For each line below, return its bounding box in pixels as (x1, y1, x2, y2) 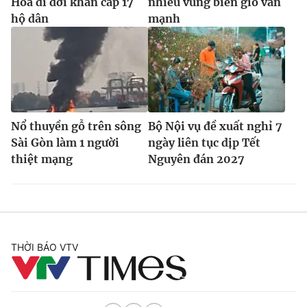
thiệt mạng (11, 151, 73, 166)
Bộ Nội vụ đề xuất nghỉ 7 (148, 119, 282, 133)
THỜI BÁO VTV (11, 241, 78, 253)
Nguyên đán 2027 (148, 151, 245, 166)
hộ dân (11, 11, 49, 25)
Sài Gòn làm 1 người (11, 135, 119, 149)
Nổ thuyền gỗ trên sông (11, 119, 141, 133)
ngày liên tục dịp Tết (148, 135, 260, 149)
